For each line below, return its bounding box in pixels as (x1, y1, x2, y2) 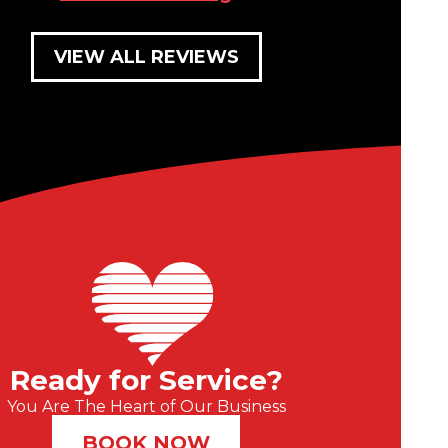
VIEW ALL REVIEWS (53, 45, 239, 68)
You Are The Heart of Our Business (6, 397, 286, 417)
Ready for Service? (9, 363, 283, 398)
